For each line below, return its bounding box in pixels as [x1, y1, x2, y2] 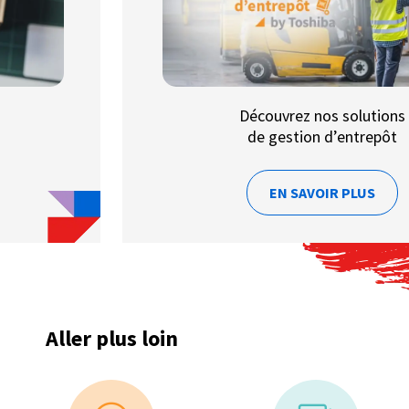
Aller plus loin [45, 323, 178, 352]
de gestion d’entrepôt [247, 126, 397, 148]
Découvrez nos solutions [239, 105, 405, 127]
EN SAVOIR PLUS [269, 183, 375, 202]
